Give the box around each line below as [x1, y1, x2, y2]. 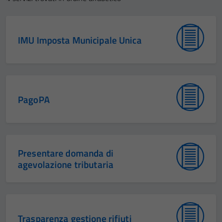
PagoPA [18, 92, 50, 107]
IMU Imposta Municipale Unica [18, 32, 142, 47]
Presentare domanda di [18, 146, 113, 160]
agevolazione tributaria [18, 157, 114, 171]
